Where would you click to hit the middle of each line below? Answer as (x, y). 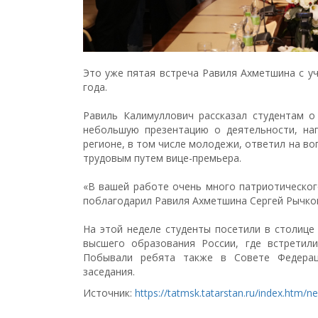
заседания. (109, 272)
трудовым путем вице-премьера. (162, 158)
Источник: (109, 293)
